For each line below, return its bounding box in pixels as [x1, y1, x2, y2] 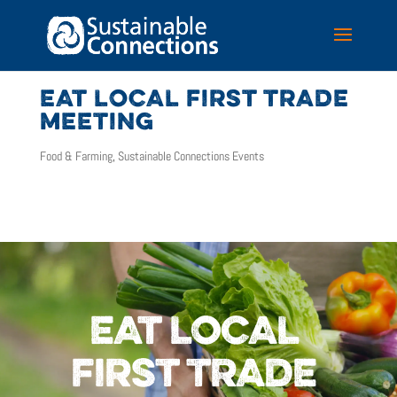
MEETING [39, 110, 154, 136]
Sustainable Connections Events [117, 147, 264, 164]
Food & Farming [39, 147, 113, 164]
